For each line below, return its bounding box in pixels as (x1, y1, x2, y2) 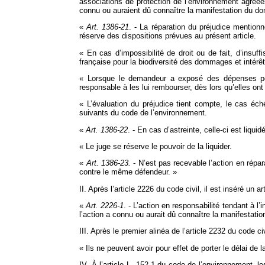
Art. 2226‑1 (86, 201, 124, 211)
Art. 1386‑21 (86, 22, 130, 32)
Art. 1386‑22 (86, 125, 128, 134)
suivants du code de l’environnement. (79, 108, 208, 118)
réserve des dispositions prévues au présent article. (79, 31, 257, 41)
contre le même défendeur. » (79, 167, 177, 177)
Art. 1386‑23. (86, 159, 131, 168)
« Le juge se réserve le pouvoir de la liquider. (79, 142, 232, 151)
